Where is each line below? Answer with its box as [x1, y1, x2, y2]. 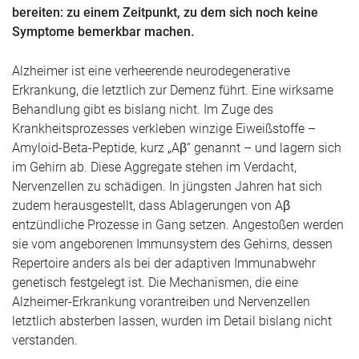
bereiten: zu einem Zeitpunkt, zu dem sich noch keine [12, 5, 318, 20]
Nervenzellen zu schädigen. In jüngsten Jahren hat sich [12, 179, 322, 194]
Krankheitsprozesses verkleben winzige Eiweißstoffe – [12, 121, 316, 136]
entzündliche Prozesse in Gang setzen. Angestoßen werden [12, 217, 344, 232]
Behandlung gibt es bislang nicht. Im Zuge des [12, 102, 273, 117]
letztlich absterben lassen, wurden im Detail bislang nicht [12, 313, 332, 329]
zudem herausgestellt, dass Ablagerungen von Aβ [12, 198, 290, 213]
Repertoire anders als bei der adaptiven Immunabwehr [12, 256, 316, 271]
